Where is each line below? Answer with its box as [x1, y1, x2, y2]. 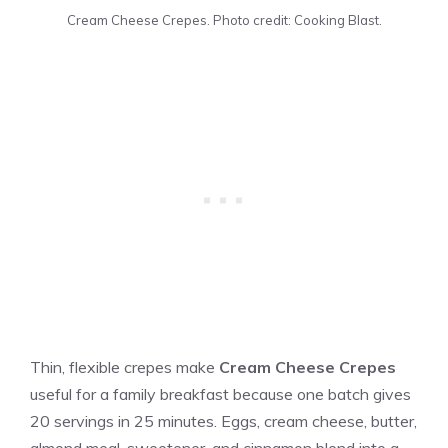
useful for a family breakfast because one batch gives [30, 384, 411, 405]
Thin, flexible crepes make [30, 357, 219, 378]
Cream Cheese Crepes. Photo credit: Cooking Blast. [66, 12, 382, 29]
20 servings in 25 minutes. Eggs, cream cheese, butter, [30, 411, 417, 432]
